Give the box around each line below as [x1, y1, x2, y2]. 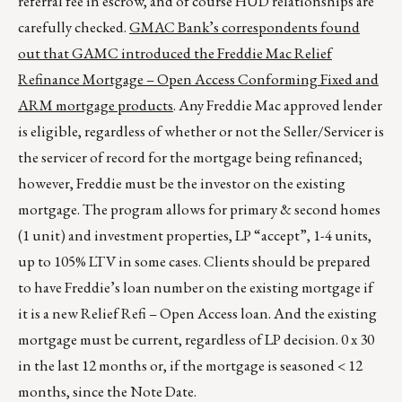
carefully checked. [18, 17, 129, 38]
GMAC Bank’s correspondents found [129, 17, 360, 38]
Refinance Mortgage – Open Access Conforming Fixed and [18, 69, 379, 90]
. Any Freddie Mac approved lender [173, 95, 382, 116]
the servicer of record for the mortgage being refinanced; [18, 147, 363, 168]
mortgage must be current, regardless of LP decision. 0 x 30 [18, 329, 374, 350]
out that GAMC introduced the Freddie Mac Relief [18, 43, 332, 64]
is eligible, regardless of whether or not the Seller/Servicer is [18, 121, 384, 142]
